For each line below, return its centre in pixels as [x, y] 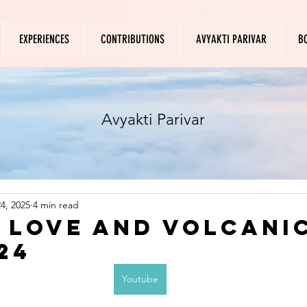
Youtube [140, 279]
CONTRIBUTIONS [132, 39]
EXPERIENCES [44, 39]
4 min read [56, 205]
